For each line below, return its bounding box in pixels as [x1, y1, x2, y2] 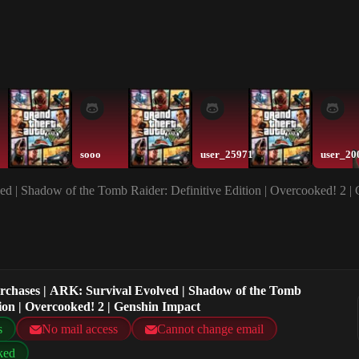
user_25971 [200, 148, 253, 160]
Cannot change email [157, 322, 264, 337]
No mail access [42, 322, 118, 337]
